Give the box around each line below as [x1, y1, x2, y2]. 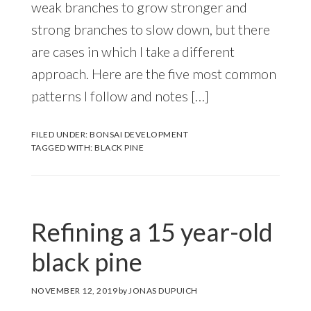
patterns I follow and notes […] [31, 87, 209, 104]
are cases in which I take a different [31, 42, 235, 60]
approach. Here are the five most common [31, 65, 276, 82]
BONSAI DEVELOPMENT [90, 128, 189, 140]
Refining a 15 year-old [31, 216, 273, 247]
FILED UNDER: [31, 128, 90, 140]
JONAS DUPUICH [128, 285, 198, 296]
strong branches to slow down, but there [31, 20, 270, 37]
